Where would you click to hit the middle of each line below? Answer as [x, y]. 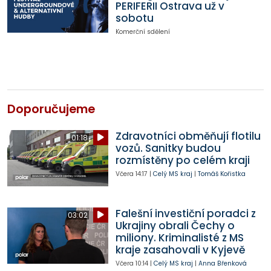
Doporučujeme [51, 109]
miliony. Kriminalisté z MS [179, 237]
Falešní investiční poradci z [185, 213]
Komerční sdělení [142, 32]
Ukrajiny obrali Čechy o [175, 225]
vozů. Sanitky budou [168, 148]
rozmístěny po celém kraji [182, 160]
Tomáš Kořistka [221, 174]
